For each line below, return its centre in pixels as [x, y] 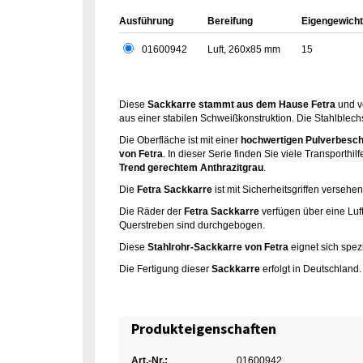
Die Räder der [152, 211]
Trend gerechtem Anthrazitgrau [191, 168]
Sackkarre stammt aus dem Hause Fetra [241, 105]
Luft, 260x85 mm [244, 49]
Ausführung [146, 21]
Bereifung [230, 21]
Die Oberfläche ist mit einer [180, 140]
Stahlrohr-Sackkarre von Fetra [218, 247]
